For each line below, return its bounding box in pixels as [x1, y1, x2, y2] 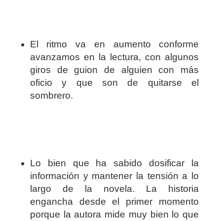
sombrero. [30, 90, 73, 101]
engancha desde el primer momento [30, 196, 199, 207]
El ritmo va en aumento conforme [30, 39, 199, 50]
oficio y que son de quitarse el [30, 77, 199, 88]
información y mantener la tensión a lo [30, 171, 199, 182]
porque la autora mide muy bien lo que [30, 209, 199, 220]
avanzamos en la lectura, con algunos [30, 52, 199, 63]
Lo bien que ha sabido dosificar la [30, 158, 199, 169]
